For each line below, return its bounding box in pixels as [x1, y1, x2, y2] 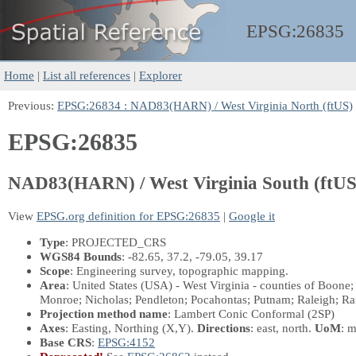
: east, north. [250, 320, 315, 335]
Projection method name [40, 306, 168, 320]
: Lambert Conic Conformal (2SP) [168, 306, 335, 320]
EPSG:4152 [98, 335, 155, 349]
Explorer [139, 68, 182, 82]
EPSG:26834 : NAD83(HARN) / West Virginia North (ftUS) [57, 99, 353, 112]
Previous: [8, 99, 57, 112]
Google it [229, 208, 275, 222]
